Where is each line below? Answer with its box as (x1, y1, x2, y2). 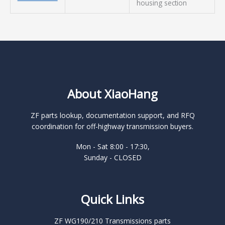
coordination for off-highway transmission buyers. (32, 122, 193, 132)
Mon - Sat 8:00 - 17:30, (75, 142, 150, 152)
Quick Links (81, 191, 144, 208)
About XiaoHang (67, 85, 158, 102)
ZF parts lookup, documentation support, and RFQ (30, 110, 195, 121)
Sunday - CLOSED (83, 153, 142, 163)
